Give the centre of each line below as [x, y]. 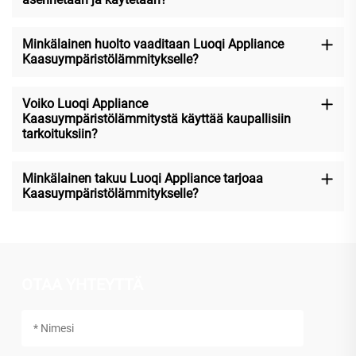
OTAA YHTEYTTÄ [82, 284]
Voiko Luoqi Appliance [85, 104]
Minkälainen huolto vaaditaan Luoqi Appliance [153, 44]
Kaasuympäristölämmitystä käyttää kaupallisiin [156, 119]
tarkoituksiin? [60, 134]
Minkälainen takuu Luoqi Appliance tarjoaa [142, 179]
